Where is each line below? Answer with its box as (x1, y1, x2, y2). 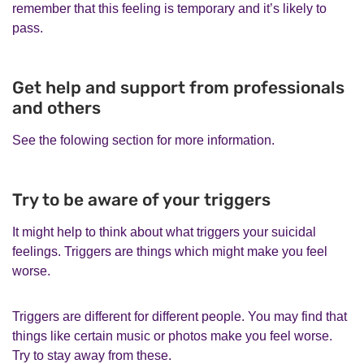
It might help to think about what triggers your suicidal (12, 224, 316, 239)
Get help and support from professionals (12, 76, 344, 97)
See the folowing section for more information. (12, 132, 275, 147)
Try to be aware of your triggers (12, 188, 271, 210)
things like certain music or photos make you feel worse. (12, 328, 332, 343)
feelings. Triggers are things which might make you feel (12, 244, 327, 258)
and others (12, 97, 101, 118)
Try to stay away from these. (12, 348, 171, 362)
